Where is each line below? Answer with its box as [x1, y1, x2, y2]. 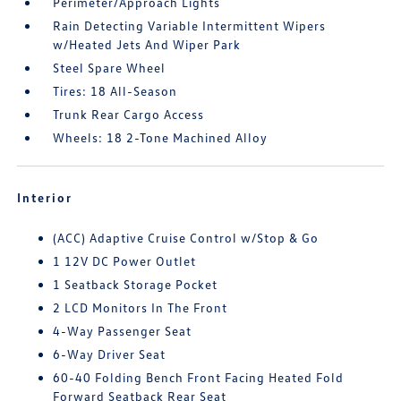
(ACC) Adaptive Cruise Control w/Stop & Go [53, 230, 320, 245]
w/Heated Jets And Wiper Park [53, 37, 242, 52]
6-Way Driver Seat [53, 346, 166, 362]
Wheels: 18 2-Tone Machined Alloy [53, 130, 269, 145]
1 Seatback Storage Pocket [53, 277, 218, 292]
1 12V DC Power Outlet [53, 253, 197, 269]
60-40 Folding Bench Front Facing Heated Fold [53, 370, 345, 385]
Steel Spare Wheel [53, 60, 166, 75]
